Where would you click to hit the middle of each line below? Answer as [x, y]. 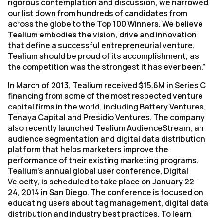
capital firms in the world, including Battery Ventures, [107, 107]
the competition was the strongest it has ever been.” [107, 67]
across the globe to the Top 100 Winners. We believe [105, 24]
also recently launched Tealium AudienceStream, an [106, 128]
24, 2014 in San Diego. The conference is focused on [106, 192]
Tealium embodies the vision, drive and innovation [102, 35]
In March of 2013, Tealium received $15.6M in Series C [107, 85]
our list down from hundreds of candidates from [98, 13]
